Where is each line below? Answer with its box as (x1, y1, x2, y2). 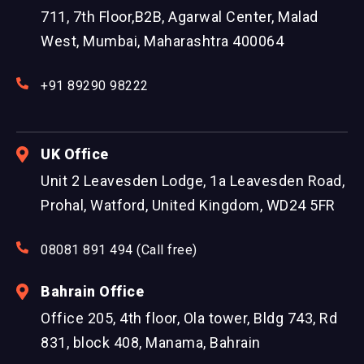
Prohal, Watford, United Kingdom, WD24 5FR (41, 197, 336, 214)
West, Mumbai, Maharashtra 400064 (41, 32, 284, 50)
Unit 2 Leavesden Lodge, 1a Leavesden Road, (41, 172, 344, 190)
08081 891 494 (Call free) (41, 242, 197, 258)
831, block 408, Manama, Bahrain (41, 334, 261, 352)
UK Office (41, 145, 109, 163)
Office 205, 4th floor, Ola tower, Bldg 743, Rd (41, 310, 337, 327)
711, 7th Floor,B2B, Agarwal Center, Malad (41, 8, 318, 26)
